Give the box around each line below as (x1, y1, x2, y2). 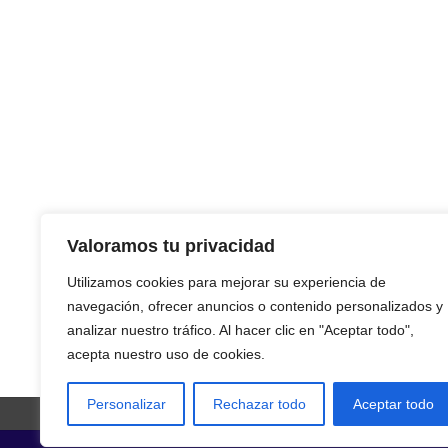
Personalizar (86, 396, 166, 412)
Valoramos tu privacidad (67, 236, 275, 256)
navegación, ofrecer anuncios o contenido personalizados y (67, 298, 443, 314)
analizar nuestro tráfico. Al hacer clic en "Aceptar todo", (67, 322, 414, 338)
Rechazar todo (212, 396, 306, 412)
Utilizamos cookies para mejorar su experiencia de (67, 274, 386, 290)
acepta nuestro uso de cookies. (67, 346, 265, 362)
